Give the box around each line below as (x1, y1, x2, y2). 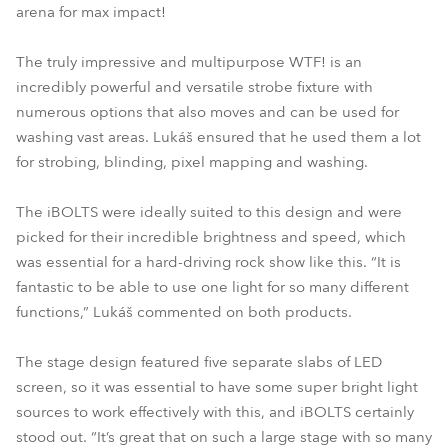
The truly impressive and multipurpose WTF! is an (16, 52, 362, 72)
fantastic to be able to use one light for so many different (16, 277, 409, 297)
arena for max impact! (16, 2, 166, 22)
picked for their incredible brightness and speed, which (16, 227, 406, 247)
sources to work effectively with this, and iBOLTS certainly (16, 402, 414, 422)
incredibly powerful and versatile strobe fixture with (16, 77, 373, 97)
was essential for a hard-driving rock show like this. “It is (16, 252, 401, 272)
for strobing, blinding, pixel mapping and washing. (16, 152, 368, 172)
